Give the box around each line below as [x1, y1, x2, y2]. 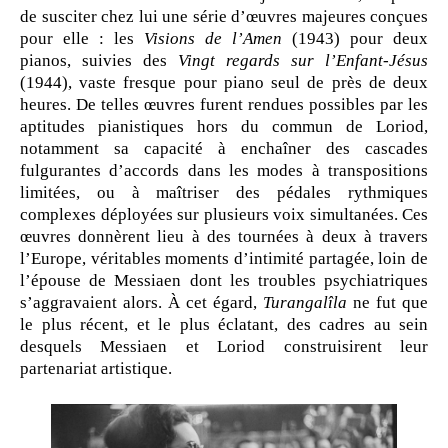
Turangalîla [263, 292, 347, 312]
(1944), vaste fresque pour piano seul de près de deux [20, 72, 428, 92]
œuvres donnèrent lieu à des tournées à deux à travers [20, 226, 428, 246]
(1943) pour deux [282, 28, 428, 48]
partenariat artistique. [20, 358, 172, 378]
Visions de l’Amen [144, 28, 282, 48]
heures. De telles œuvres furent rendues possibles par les [20, 94, 428, 114]
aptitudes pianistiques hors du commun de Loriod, [20, 116, 428, 136]
